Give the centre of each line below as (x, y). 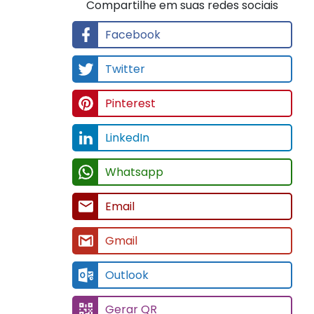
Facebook (133, 34)
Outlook (127, 275)
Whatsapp (134, 172)
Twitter (125, 69)
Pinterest (130, 103)
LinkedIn (127, 137)
